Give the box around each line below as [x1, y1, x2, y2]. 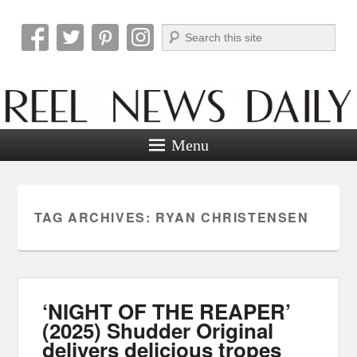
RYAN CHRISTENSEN [155, 207, 309, 226]
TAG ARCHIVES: [33, 207, 155, 226]
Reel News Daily [18, 37, 238, 70]
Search [162, 26, 194, 38]
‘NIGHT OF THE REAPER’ [42, 296, 292, 326]
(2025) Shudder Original [42, 315, 274, 345]
